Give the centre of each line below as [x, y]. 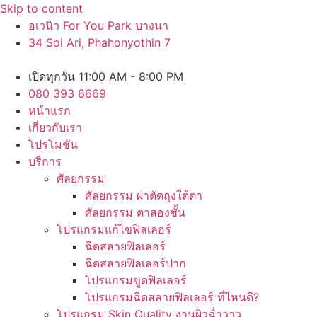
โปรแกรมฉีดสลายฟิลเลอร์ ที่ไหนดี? [172, 297]
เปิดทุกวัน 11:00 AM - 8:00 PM [106, 76]
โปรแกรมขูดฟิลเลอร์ [136, 280]
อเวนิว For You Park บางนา [98, 25]
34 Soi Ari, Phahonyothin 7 [99, 42]
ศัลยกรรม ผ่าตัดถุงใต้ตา [144, 195]
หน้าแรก [50, 110]
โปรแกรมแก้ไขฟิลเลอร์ [114, 229]
